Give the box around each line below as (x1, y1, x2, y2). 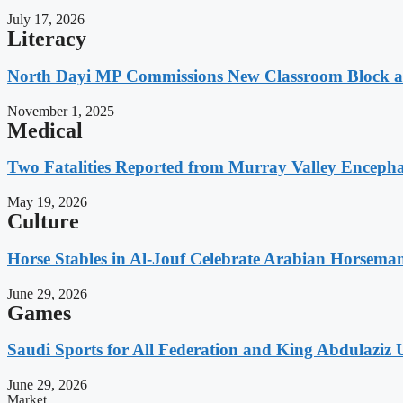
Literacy (7, 27, 86, 51)
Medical (7, 118, 83, 142)
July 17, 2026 (7, 12, 85, 28)
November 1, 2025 (7, 103, 114, 119)
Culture (7, 210, 79, 234)
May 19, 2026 (7, 194, 87, 210)
